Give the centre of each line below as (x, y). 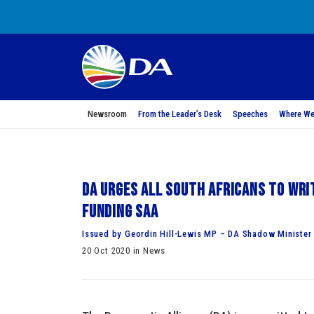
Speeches (250, 114)
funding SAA (122, 212)
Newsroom (107, 114)
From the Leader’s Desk (180, 114)
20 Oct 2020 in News (124, 251)
